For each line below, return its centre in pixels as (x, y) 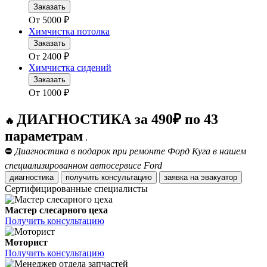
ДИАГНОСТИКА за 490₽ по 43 (117, 119)
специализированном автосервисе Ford (83, 166)
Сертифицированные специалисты (76, 189)
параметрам (44, 136)
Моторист (26, 243)
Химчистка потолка (69, 32)
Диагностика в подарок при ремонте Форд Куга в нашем (131, 151)
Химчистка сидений (70, 68)
